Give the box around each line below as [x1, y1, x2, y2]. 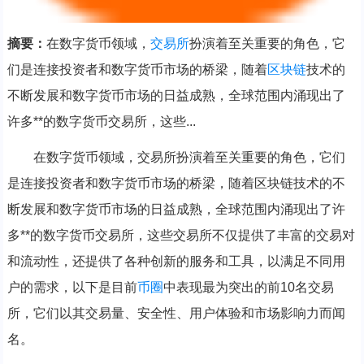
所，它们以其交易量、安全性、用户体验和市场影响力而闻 [6, 306, 345, 321]
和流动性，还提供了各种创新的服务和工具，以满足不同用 [6, 254, 345, 269]
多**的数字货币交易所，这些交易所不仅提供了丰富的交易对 [6, 228, 355, 243]
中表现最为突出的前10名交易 [162, 280, 334, 295]
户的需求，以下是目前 [6, 280, 137, 295]
